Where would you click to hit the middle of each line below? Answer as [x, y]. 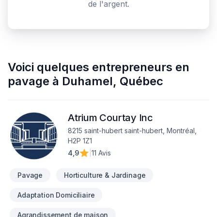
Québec [141, 81]
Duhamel [87, 81]
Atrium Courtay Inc [111, 118]
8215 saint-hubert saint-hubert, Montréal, [132, 131]
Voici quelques [48, 67]
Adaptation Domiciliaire [56, 195]
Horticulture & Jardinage [105, 175]
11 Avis [101, 153]
